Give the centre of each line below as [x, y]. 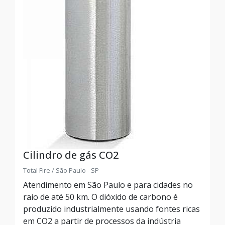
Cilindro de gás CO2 [71, 155]
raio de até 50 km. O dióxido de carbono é [100, 197]
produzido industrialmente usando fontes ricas [111, 209]
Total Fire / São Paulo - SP [61, 170]
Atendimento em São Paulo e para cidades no [108, 185]
